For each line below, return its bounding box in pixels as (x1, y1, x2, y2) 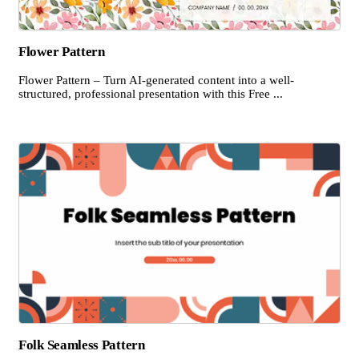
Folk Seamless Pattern (18, 337, 145, 353)
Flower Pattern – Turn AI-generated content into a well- (18, 73, 294, 87)
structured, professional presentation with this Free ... (18, 87, 283, 100)
